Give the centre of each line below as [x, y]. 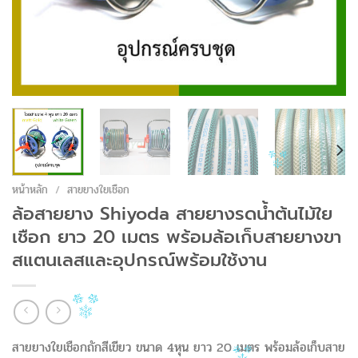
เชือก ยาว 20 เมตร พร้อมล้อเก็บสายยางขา [177, 237]
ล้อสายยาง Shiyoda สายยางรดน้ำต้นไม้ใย [172, 213]
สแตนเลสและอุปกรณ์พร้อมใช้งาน [139, 260]
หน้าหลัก [30, 189]
